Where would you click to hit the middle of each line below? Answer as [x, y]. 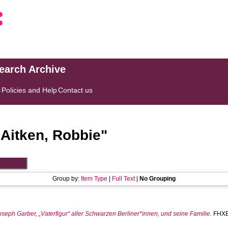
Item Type [94, 179]
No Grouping [158, 179]
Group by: [67, 179]
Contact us [76, 90]
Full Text [123, 179]
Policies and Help [30, 90]
